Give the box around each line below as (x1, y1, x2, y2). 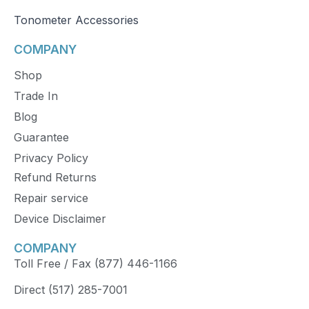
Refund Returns (14, 170, 97, 185)
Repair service (14, 191, 88, 206)
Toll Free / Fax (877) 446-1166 (14, 257, 177, 271)
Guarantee (14, 130, 69, 145)
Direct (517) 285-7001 (14, 283, 128, 297)
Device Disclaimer (14, 212, 106, 226)
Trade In (14, 89, 58, 103)
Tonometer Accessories (14, 13, 139, 28)
